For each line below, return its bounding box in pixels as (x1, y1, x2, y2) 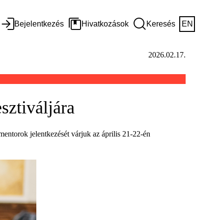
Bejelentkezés (14, 20, 64, 28)
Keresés (146, 20, 175, 28)
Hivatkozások (82, 20, 129, 28)
